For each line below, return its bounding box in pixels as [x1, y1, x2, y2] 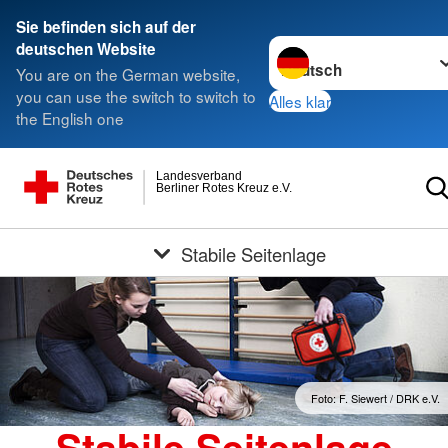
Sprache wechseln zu [267, 35, 418, 58]
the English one [16, 107, 124, 130]
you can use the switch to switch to [16, 85, 256, 108]
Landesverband [156, 168, 243, 183]
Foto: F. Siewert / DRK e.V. [311, 390, 440, 407]
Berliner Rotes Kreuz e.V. [156, 180, 293, 195]
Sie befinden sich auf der [16, 16, 196, 38]
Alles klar [268, 89, 331, 112]
